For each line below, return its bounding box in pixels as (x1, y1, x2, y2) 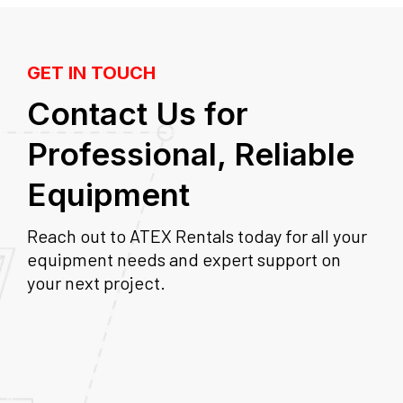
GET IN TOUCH (27, 62, 156, 85)
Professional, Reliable (27, 135, 354, 174)
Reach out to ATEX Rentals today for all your (27, 225, 367, 247)
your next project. (27, 272, 166, 294)
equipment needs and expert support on (27, 248, 341, 271)
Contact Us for (27, 94, 248, 133)
